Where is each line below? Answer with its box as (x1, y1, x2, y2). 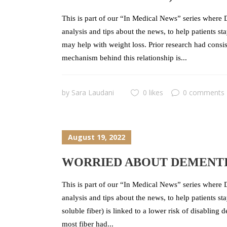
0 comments (183, 88, 224, 97)
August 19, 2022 (68, 132, 125, 142)
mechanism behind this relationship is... (62, 54, 187, 62)
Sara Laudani (71, 88, 114, 97)
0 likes (143, 88, 163, 97)
